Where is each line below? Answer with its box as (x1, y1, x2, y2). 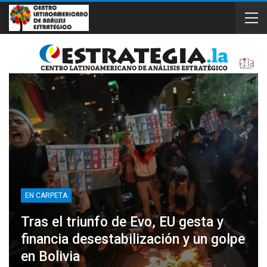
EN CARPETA (25, 191, 67, 200)
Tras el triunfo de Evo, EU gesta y (21, 213, 223, 230)
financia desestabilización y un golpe (21, 231, 245, 247)
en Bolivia (21, 248, 80, 265)
